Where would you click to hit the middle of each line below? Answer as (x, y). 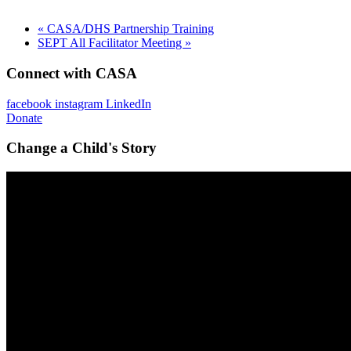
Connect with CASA (72, 73)
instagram (79, 103)
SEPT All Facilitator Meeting (111, 43)
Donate (24, 118)
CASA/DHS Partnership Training (129, 29)
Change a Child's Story (81, 148)
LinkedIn (128, 103)
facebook (29, 103)
